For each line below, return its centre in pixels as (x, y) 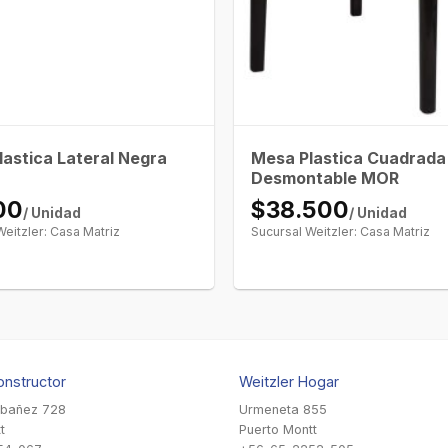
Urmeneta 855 (283, 409)
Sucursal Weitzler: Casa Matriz (341, 231)
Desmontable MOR (325, 177)
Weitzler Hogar (289, 381)
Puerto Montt (278, 429)
